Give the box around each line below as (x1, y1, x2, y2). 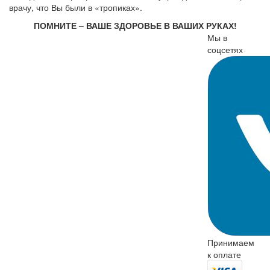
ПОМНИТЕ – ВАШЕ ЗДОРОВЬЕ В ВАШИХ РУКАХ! (33, 19, 237, 31)
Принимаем (207, 236, 254, 248)
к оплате (207, 248, 241, 260)
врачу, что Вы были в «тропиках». (9, 1, 142, 13)
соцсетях (207, 43, 243, 55)
